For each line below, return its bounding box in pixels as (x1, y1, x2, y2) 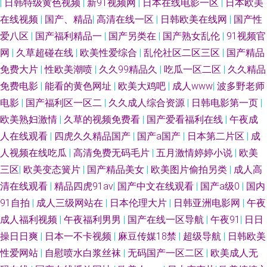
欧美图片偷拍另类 (151, 164, 229, 175)
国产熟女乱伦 (163, 30, 222, 42)
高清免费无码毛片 (73, 147, 152, 159)
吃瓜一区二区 (164, 64, 223, 75)
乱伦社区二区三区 (144, 47, 222, 58)
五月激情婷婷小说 (156, 147, 235, 159)
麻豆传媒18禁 (118, 231, 179, 242)
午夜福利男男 (64, 214, 123, 225)
